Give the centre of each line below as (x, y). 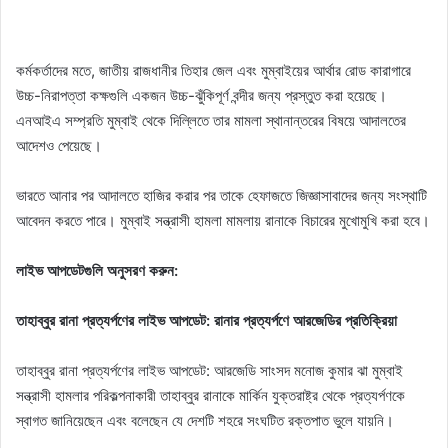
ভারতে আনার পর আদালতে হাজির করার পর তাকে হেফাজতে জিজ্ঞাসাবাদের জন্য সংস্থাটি (221, 196)
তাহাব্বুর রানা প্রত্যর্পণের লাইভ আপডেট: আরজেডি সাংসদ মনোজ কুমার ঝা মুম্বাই (209, 371)
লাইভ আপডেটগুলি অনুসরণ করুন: (97, 271)
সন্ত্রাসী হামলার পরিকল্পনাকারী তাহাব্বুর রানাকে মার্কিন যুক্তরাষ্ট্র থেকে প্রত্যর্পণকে (210, 396)
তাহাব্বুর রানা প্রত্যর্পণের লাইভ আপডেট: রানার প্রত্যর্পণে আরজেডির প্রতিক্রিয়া (206, 321)
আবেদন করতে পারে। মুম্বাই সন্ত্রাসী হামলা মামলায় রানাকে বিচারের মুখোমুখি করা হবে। (223, 221)
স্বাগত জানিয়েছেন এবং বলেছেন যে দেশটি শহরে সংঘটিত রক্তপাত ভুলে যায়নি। (205, 421)
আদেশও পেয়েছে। (59, 146)
